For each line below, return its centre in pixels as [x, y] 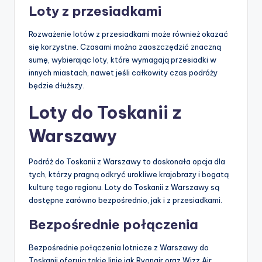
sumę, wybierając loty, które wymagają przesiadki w [123, 60]
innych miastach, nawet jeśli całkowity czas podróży [123, 73]
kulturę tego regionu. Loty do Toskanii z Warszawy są [124, 187]
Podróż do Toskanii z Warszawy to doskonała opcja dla [127, 162]
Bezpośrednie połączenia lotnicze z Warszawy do [119, 248]
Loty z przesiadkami [95, 11]
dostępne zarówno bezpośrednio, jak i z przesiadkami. [125, 200]
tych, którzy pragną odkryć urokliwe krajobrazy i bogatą [129, 175]
